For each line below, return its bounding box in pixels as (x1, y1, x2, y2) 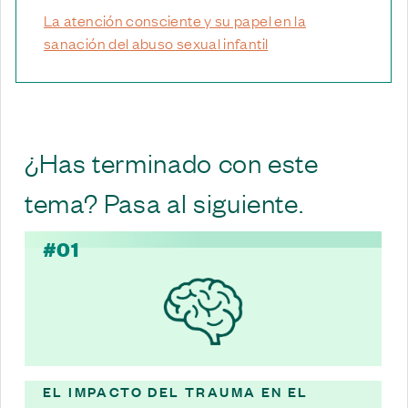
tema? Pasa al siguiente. (25, 184, 304, 219)
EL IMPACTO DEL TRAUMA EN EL (43, 381, 309, 401)
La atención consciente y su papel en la (44, 9, 307, 30)
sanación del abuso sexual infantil (44, 32, 269, 53)
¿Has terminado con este (25, 144, 319, 178)
